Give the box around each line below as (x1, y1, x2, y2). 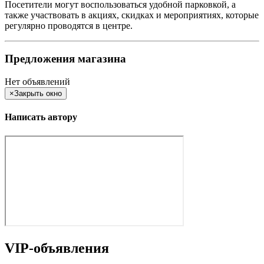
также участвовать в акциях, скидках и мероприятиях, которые (5, 9, 259, 20)
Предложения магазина (5, 52, 126, 65)
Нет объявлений (5, 77, 70, 87)
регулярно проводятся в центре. (5, 20, 133, 31)
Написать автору (5, 112, 77, 123)
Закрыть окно (14, 89, 62, 98)
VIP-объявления (5, 240, 109, 256)
